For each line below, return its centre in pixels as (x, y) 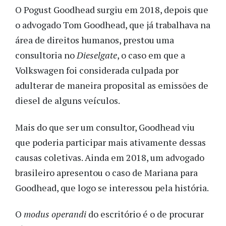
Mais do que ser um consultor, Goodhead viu (105, 127)
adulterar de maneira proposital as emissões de (112, 86)
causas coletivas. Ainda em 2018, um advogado (110, 157)
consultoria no (46, 55)
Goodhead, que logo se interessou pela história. (113, 187)
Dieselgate (97, 55)
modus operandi (55, 214)
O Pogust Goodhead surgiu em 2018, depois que (112, 10)
